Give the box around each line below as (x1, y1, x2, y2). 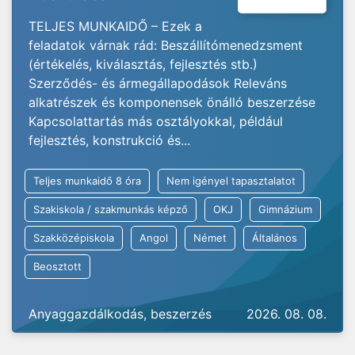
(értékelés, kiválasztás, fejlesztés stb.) (29, 56, 258, 72)
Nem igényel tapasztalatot (166, 174, 296, 187)
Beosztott (33, 260, 82, 273)
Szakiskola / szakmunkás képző (33, 203, 188, 216)
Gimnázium (258, 203, 312, 216)
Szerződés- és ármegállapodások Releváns (29, 75, 287, 91)
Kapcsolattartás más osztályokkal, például (29, 113, 283, 129)
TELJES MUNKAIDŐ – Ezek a (29, 18, 202, 34)
